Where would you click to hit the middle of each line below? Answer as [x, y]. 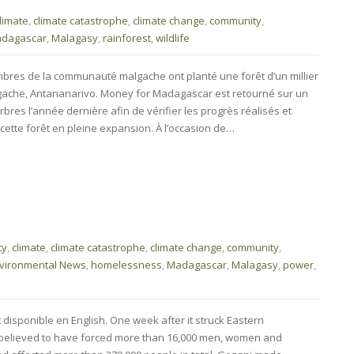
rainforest [127, 38]
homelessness [126, 264]
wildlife [173, 38]
